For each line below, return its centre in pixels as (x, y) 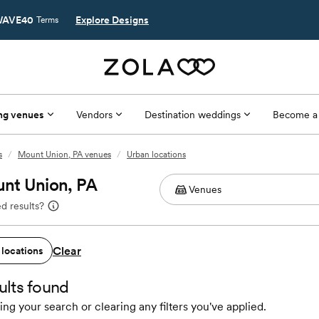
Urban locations (156, 155)
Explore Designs (112, 20)
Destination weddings (192, 114)
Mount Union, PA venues (64, 155)
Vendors (94, 114)
